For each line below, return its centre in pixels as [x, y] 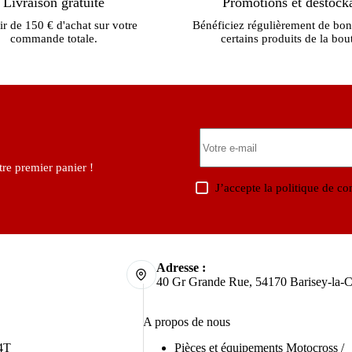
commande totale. [54, 39]
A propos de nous [186, 322]
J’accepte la [246, 188]
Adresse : [181, 267]
